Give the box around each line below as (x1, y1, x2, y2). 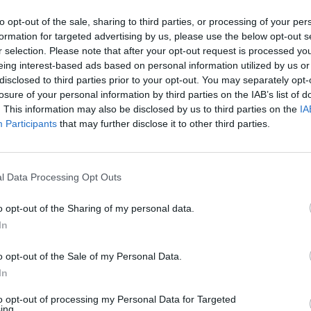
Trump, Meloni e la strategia (79, 240, 253, 255)
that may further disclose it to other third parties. (57, 117, 270, 129)
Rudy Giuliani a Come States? (79, 226, 258, 241)
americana (79, 255, 144, 270)
